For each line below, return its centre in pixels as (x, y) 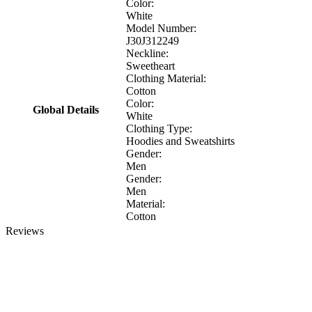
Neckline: (147, 53)
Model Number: (161, 28)
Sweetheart (150, 65)
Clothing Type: (159, 128)
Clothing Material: (166, 78)
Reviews (25, 231)
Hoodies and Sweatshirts (180, 141)
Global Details (65, 109)
